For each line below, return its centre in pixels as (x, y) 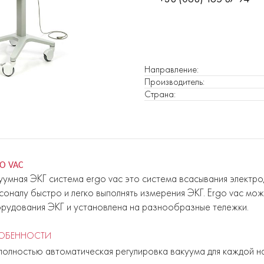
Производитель (174, 82)
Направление (171, 69)
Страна (159, 94)
